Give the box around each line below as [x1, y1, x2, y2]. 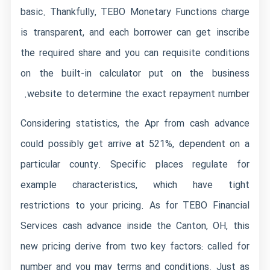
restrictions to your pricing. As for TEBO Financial [20, 198, 250, 213]
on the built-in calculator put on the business [20, 66, 250, 81]
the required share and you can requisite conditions [20, 46, 250, 61]
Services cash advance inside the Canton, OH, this [20, 219, 250, 234]
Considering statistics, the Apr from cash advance [20, 116, 250, 131]
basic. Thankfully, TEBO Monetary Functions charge [20, 5, 250, 20]
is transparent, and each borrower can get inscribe [20, 25, 250, 40]
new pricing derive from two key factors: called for [20, 239, 250, 254]
